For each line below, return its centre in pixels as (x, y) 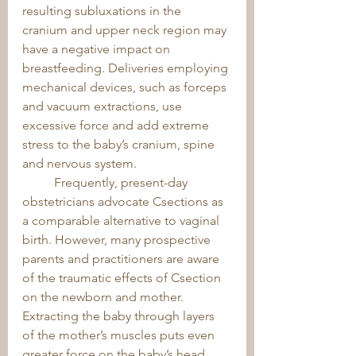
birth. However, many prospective (118, 240)
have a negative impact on (98, 49)
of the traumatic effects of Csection (123, 278)
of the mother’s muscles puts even (120, 335)
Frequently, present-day (38, 182)
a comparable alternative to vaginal (122, 221)
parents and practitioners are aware (122, 259)
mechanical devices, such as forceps (126, 87)
